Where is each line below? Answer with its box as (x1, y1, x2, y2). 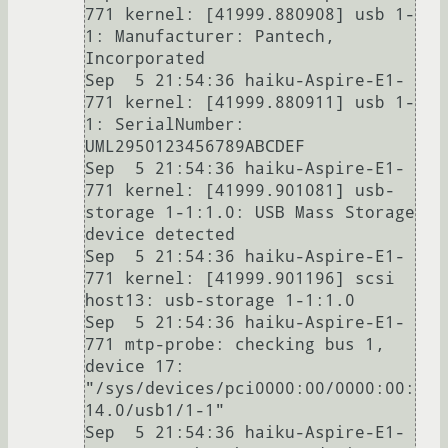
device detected (85, 224, 235, 244)
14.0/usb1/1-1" (85, 400, 225, 420)
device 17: (85, 356, 185, 376)
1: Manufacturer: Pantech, (85, 26, 335, 46)
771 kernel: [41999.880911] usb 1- (85, 92, 415, 112)
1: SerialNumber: (85, 114, 245, 134)
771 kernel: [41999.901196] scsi (85, 268, 395, 288)
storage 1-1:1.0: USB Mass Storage (85, 202, 415, 222)
